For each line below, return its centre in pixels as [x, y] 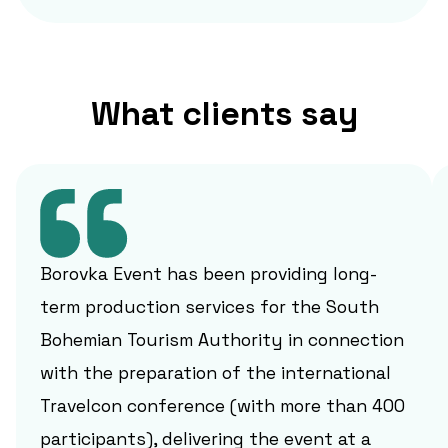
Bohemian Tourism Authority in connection [222, 339]
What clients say [224, 113]
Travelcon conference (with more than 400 [222, 405]
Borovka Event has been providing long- [208, 273]
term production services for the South [209, 306]
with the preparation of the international [215, 372]
